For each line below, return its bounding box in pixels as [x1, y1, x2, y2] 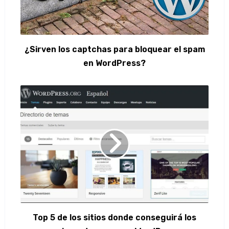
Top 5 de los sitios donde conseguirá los [33, 212, 196, 222]
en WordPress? [83, 58, 146, 68]
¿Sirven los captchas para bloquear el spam [24, 44, 205, 54]
